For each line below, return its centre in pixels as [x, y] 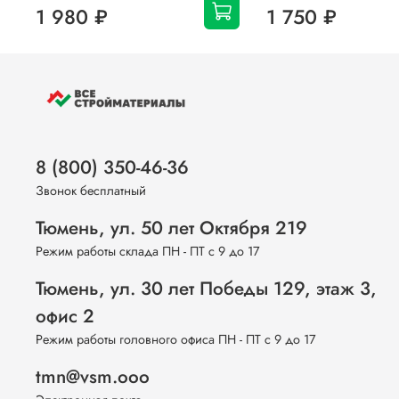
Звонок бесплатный [91, 191]
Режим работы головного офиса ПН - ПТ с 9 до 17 [176, 340]
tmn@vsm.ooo [93, 377]
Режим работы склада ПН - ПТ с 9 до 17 [148, 252]
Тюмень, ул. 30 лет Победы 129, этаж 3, [206, 289]
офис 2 [65, 317]
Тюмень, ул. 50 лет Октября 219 [171, 228]
